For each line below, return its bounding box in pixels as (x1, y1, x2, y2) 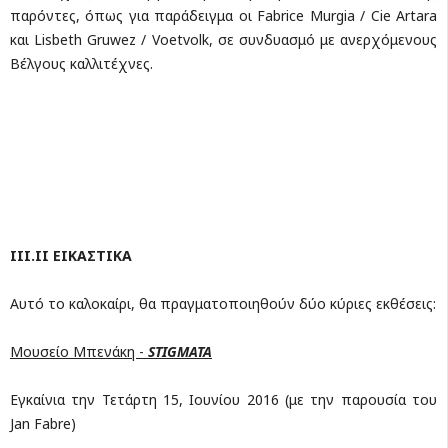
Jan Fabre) (10, 413, 76, 433)
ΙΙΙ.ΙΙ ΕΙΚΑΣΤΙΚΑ (10, 245, 132, 265)
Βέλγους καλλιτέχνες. (10, 53, 153, 73)
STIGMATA (148, 341, 212, 361)
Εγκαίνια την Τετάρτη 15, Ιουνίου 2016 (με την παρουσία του (10, 389, 437, 409)
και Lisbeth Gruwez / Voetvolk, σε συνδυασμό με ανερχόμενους (10, 29, 437, 49)
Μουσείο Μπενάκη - (10, 341, 148, 361)
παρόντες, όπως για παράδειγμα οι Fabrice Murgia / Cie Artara (10, 5, 437, 25)
